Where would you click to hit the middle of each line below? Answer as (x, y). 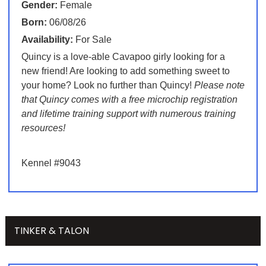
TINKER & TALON (51, 231)
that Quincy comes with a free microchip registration (129, 100)
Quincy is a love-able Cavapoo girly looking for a (123, 57)
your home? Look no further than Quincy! (107, 85)
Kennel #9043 (51, 163)
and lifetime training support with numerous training (128, 114)
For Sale (92, 40)
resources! (43, 128)
